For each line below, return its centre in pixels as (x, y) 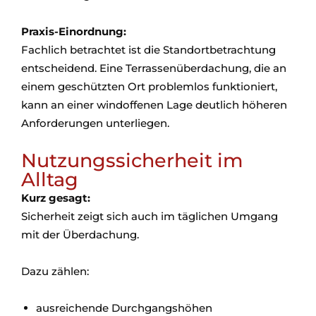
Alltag (50, 180)
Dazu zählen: (55, 271)
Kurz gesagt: (56, 198)
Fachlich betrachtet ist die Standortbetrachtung (148, 50)
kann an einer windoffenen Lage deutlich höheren (154, 105)
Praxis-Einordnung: (74, 31)
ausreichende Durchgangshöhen (124, 308)
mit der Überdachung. (80, 235)
